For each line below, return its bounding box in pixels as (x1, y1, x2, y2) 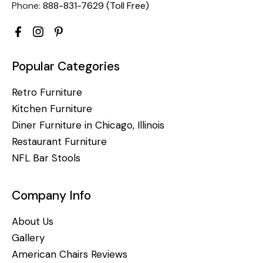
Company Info (12, 187, 91, 204)
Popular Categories (12, 58, 120, 75)
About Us (12, 214, 53, 228)
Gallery (12, 231, 45, 244)
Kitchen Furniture (12, 102, 92, 115)
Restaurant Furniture (12, 134, 107, 148)
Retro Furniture (12, 85, 82, 99)
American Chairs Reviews (12, 247, 127, 261)
